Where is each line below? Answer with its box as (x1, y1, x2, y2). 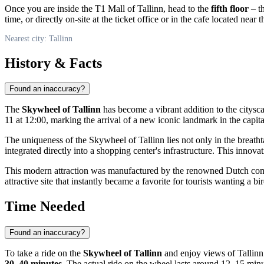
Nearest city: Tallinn (5, 34, 72, 43)
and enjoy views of (162, 248, 237, 259)
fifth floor (211, 3, 249, 14)
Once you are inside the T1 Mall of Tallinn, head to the (5, 3, 211, 14)
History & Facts (5, 55, 102, 71)
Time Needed (5, 199, 85, 214)
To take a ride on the (5, 248, 83, 259)
